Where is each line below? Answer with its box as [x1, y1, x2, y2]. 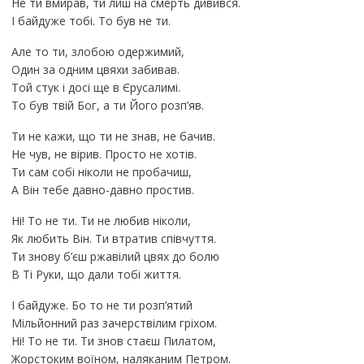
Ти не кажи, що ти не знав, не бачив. [11, 128, 215, 144]
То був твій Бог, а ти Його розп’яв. [11, 97, 204, 113]
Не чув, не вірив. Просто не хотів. [11, 145, 197, 162]
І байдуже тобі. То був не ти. [11, 12, 171, 28]
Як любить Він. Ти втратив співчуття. [11, 230, 216, 246]
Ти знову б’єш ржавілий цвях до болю [11, 248, 219, 264]
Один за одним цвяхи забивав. [11, 61, 180, 77]
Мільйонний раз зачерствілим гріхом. [11, 314, 217, 331]
